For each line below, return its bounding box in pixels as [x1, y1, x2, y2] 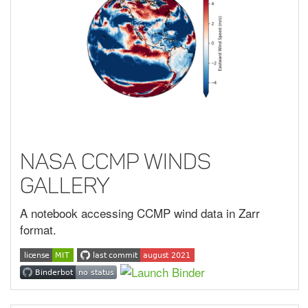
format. [20, 221, 56, 239]
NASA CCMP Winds [20, 148, 211, 175]
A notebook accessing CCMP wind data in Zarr [20, 204, 260, 222]
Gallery [20, 172, 110, 199]
